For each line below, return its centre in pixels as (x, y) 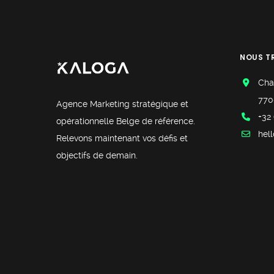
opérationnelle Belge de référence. (126, 121)
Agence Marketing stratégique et (122, 104)
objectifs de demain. (97, 156)
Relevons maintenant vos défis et (122, 139)
